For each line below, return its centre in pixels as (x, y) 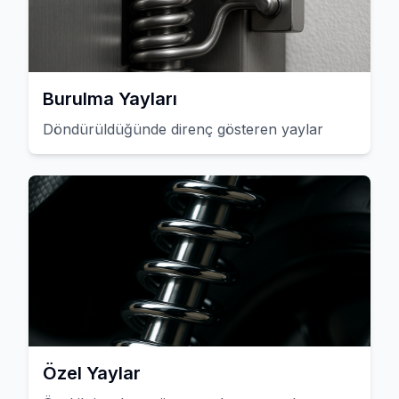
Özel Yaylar (92, 373)
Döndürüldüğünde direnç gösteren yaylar (183, 129)
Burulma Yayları (110, 99)
